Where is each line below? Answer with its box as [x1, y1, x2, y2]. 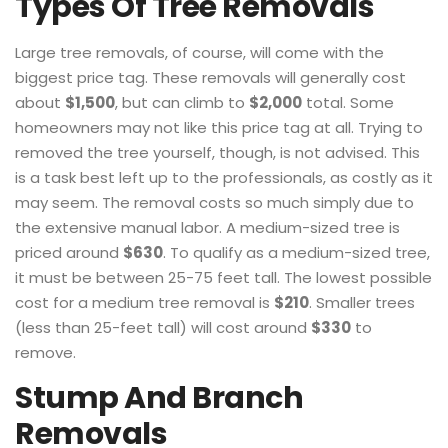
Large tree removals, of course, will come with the [15, 42, 384, 63]
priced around [15, 242, 123, 263]
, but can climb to [115, 92, 249, 113]
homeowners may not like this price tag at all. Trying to [15, 117, 423, 138]
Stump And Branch [15, 377, 303, 419]
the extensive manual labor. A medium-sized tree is [15, 217, 400, 238]
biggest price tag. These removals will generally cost [15, 67, 406, 88]
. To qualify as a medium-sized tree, [163, 242, 430, 263]
